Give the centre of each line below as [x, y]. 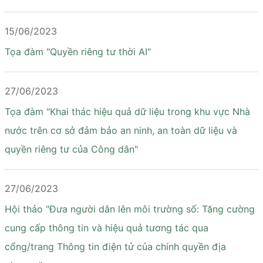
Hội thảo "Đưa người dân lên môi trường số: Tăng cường [130, 209]
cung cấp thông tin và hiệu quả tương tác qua [107, 228]
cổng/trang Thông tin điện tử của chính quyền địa [115, 247]
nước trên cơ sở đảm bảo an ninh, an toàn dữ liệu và [121, 130]
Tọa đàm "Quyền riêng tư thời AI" [78, 52]
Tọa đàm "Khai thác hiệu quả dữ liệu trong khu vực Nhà [127, 112]
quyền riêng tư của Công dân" [71, 149]
